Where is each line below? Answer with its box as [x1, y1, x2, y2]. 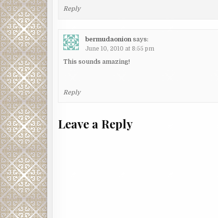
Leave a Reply [58, 116, 133, 132]
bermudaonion [85, 35, 132, 43]
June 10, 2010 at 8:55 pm [85, 45, 155, 52]
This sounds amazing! [63, 57, 130, 65]
